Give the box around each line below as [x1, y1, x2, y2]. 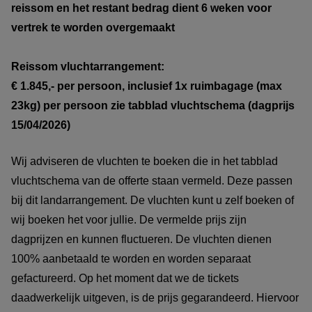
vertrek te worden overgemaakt [11, 21, 175, 33]
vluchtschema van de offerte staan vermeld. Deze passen [11, 174, 292, 187]
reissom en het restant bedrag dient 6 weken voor [11, 1, 272, 14]
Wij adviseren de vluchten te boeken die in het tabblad [11, 155, 278, 167]
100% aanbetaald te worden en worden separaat [11, 252, 251, 265]
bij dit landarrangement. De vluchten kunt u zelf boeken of [11, 194, 294, 206]
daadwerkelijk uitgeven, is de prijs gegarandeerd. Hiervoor [11, 291, 299, 304]
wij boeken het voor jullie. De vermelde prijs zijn [11, 213, 247, 226]
